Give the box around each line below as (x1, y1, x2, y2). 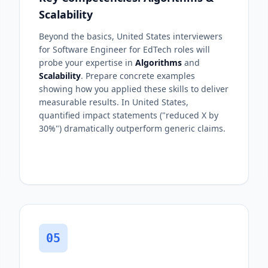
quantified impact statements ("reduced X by (39, 109, 218, 121)
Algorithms (135, 57, 182, 68)
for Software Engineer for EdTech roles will (39, 44, 210, 55)
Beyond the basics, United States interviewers (39, 31, 223, 42)
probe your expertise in (39, 57, 135, 68)
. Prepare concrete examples (81, 70, 195, 81)
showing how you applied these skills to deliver (39, 83, 229, 95)
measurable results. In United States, (39, 96, 188, 108)
